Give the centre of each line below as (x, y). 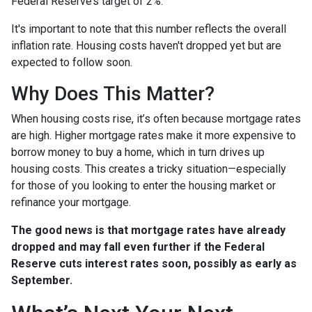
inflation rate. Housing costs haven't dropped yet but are (146, 46)
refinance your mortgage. (71, 202)
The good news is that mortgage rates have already (148, 230)
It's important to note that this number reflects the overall (149, 29)
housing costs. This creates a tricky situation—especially (149, 169)
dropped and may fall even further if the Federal (138, 247)
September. (42, 280)
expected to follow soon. (73, 62)
